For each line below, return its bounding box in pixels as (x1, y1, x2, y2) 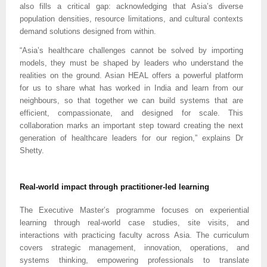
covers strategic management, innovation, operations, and (19, 243, 249, 252)
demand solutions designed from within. (19, 27, 156, 36)
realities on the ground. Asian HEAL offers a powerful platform (19, 70, 244, 80)
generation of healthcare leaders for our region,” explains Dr (19, 133, 244, 142)
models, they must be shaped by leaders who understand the (19, 58, 244, 67)
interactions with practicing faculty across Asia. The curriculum (19, 230, 249, 240)
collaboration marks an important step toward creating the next (19, 120, 244, 130)
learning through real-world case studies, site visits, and (19, 218, 249, 227)
